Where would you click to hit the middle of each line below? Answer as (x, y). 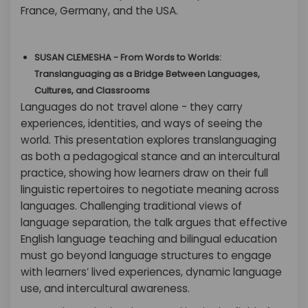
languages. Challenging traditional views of (131, 206)
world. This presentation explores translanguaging (148, 140)
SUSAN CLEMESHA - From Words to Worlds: (128, 57)
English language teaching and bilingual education (149, 239)
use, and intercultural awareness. (105, 288)
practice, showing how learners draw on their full (144, 173)
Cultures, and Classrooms (92, 90)
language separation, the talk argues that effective (154, 222)
